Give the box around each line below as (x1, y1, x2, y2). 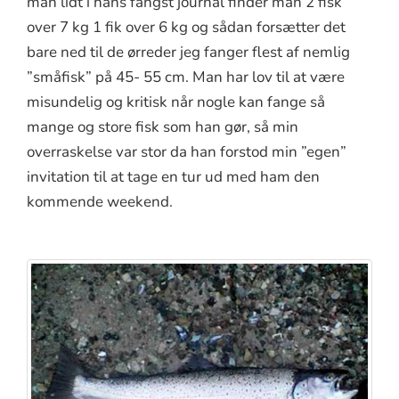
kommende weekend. (27, 191, 173, 213)
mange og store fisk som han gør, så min (27, 117, 298, 138)
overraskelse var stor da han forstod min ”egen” (27, 142, 346, 163)
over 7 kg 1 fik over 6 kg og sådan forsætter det (27, 17, 346, 38)
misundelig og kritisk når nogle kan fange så (27, 92, 325, 113)
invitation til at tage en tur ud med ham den (27, 167, 320, 188)
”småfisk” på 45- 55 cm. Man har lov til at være (27, 67, 345, 88)
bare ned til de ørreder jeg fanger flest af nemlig (27, 42, 350, 63)
